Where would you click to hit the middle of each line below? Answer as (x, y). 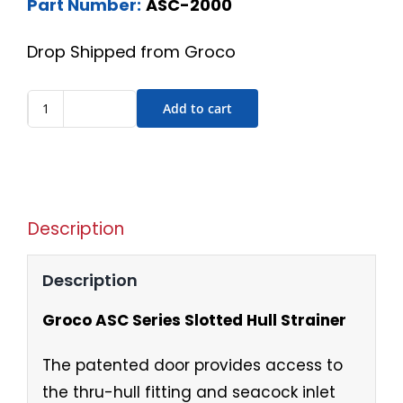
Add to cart (197, 109)
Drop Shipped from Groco (131, 52)
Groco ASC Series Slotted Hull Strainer (194, 320)
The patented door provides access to (192, 365)
